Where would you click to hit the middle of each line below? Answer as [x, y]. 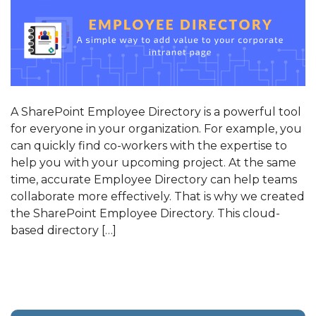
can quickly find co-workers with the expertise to [149, 146]
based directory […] [63, 231]
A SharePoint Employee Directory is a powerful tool [156, 112]
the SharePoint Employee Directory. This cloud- [145, 214]
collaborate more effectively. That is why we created [158, 197]
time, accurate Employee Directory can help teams [154, 180]
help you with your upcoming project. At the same [153, 163]
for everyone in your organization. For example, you [156, 129]
